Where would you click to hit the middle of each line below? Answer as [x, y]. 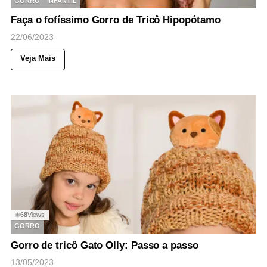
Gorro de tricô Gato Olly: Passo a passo [105, 245]
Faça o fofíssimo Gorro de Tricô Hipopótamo [116, 20]
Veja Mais [38, 58]
